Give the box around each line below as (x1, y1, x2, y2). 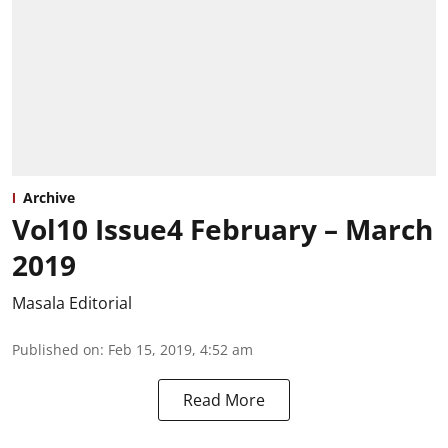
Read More (183, 388, 265, 411)
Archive (23, 187, 75, 207)
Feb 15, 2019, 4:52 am (108, 339, 253, 359)
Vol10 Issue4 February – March (12, 209, 433, 248)
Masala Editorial (12, 291, 132, 314)
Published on (12, 339, 100, 359)
